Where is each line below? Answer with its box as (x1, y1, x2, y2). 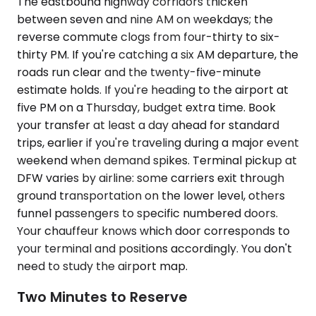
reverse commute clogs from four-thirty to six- (17, 28, 280, 45)
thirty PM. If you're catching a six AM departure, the (17, 46, 298, 63)
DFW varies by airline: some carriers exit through (17, 169, 284, 186)
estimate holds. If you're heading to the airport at (17, 81, 288, 98)
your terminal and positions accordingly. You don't (17, 240, 292, 257)
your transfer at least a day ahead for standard (17, 116, 279, 133)
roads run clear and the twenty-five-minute (17, 63, 261, 80)
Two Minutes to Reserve (17, 287, 188, 308)
